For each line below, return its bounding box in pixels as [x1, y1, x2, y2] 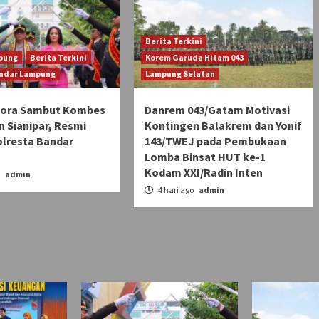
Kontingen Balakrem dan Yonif [144, 117, 302, 132]
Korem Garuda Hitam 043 [145, 51, 244, 63]
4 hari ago [156, 184, 195, 195]
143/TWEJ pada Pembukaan [144, 133, 286, 148]
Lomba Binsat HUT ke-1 [144, 149, 266, 164]
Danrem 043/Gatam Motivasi [144, 102, 290, 117]
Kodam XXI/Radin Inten [144, 164, 263, 179]
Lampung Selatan [145, 68, 215, 79]
